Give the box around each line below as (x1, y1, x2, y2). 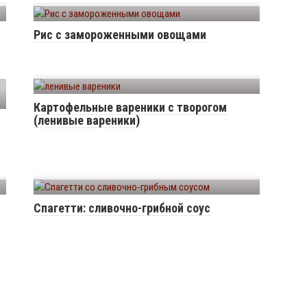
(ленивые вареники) (34, 113, 140, 127)
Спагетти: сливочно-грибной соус (34, 201, 210, 215)
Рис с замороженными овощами (34, 27, 206, 42)
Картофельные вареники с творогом (34, 100, 227, 114)
